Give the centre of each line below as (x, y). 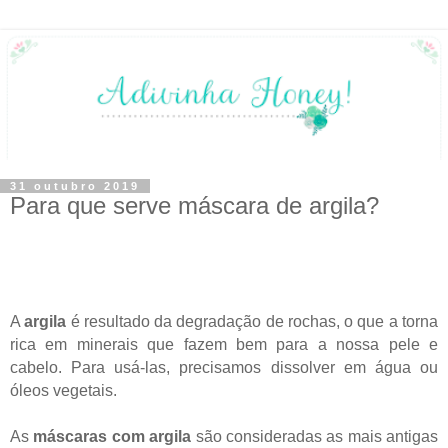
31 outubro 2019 (75, 185)
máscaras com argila (112, 436)
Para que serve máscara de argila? (194, 205)
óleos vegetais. (63, 390)
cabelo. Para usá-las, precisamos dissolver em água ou (224, 367)
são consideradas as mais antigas (314, 436)
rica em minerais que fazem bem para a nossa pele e (224, 344)
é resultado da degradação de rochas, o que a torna (254, 321)
